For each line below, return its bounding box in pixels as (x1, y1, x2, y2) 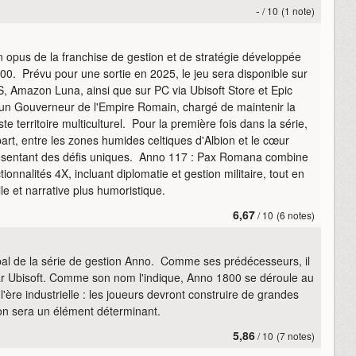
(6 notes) (277, 207, 315, 222)
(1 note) (281, 3, 315, 17)
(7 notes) (277, 328, 315, 342)
